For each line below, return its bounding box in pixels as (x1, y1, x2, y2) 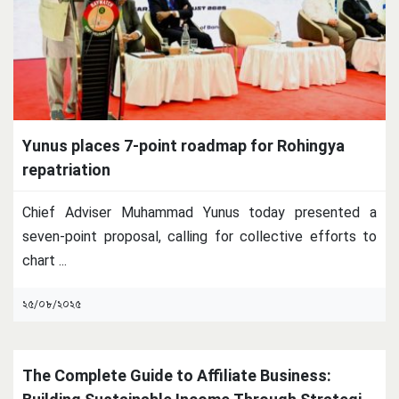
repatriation (22, 159, 110, 179)
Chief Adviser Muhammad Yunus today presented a (22, 203, 377, 221)
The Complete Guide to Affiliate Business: (22, 365, 331, 385)
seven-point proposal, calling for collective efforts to (22, 227, 377, 245)
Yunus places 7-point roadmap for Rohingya (22, 135, 345, 155)
